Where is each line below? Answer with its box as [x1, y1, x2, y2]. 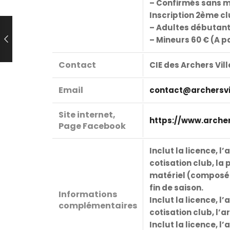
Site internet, [59, 109, 116, 121]
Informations [59, 188, 117, 201]
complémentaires [59, 200, 137, 212]
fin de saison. [149, 182, 203, 194]
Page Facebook [59, 120, 126, 132]
